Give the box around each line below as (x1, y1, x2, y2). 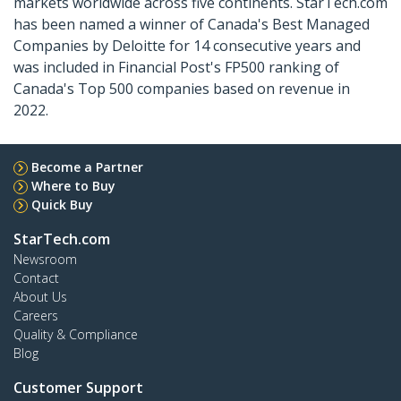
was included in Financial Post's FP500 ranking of (13, 57, 339, 78)
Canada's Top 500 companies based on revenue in (13, 79, 350, 99)
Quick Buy (31, 196, 93, 214)
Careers (13, 307, 58, 325)
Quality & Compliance (13, 326, 138, 344)
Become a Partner (31, 158, 143, 176)
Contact (13, 269, 59, 287)
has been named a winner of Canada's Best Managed (13, 14, 370, 35)
